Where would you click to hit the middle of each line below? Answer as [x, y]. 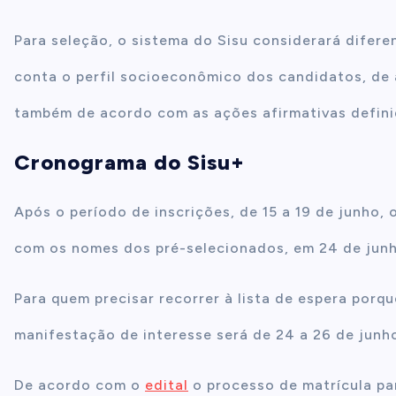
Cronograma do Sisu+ [129, 162]
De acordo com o [80, 385]
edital [167, 385]
